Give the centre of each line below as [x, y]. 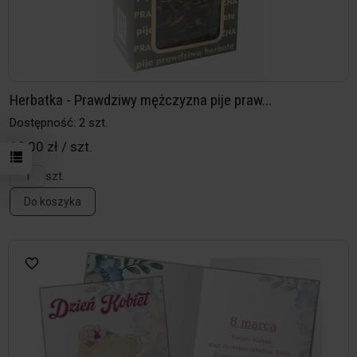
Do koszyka [53, 202]
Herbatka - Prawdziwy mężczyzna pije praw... [141, 100]
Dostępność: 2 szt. [59, 123]
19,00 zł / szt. [51, 147]
